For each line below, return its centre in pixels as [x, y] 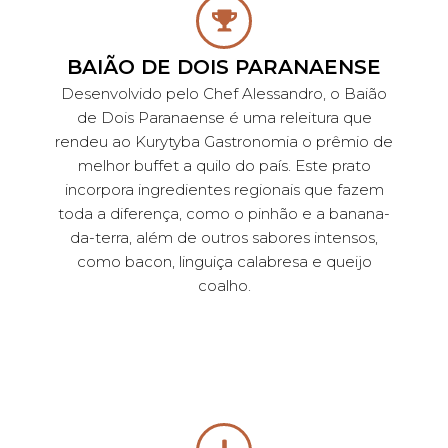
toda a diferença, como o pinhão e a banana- [224, 213]
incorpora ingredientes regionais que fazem [224, 189]
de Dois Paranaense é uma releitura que [224, 117]
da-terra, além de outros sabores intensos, [224, 237]
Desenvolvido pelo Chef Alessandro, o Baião [224, 93]
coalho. [224, 285]
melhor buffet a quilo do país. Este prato [224, 165]
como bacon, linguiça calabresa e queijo [224, 261]
